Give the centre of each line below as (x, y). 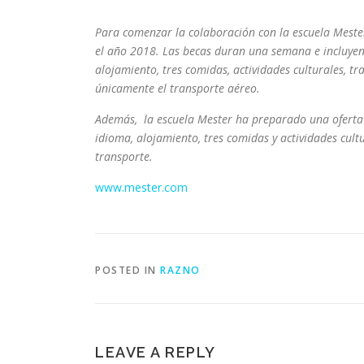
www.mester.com (141, 187)
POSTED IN (128, 270)
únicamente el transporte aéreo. (178, 88)
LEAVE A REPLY (156, 352)
